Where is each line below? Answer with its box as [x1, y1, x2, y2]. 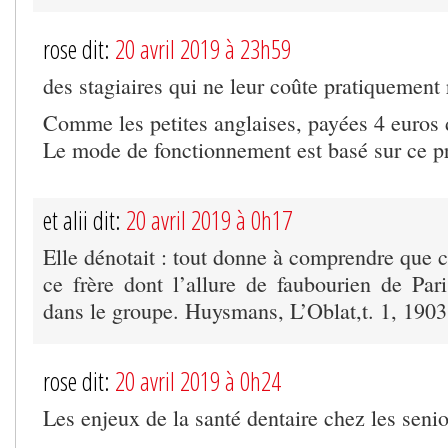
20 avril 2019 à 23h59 [115, 31, 291, 66]
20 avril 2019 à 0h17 [126, 202, 292, 237]
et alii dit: [43, 202, 126, 237]
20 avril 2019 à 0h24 [115, 363, 281, 398]
